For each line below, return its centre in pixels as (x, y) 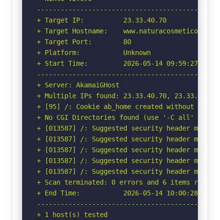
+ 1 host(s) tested (72, 214)
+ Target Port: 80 (84, 41)
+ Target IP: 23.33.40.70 (102, 20)
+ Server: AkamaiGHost (78, 85)
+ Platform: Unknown (94, 52)
